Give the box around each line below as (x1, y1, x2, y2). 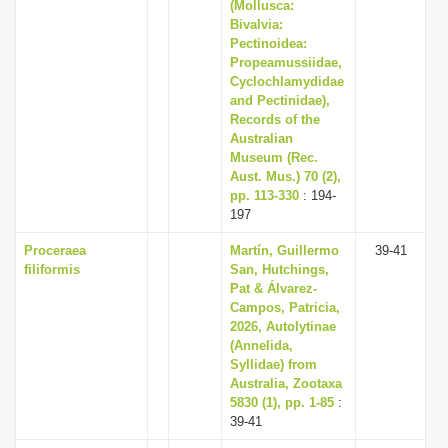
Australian (230, 131, 293, 146)
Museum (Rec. (230, 150, 318, 165)
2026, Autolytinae (230, 319, 336, 334)
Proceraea (24, 243, 86, 258)
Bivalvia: (230, 17, 283, 32)
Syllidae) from (230, 357, 317, 372)
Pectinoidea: (230, 36, 307, 51)
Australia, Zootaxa (230, 376, 342, 391)
